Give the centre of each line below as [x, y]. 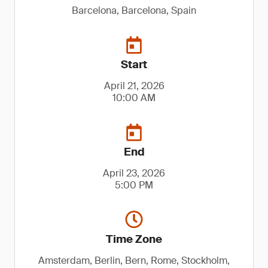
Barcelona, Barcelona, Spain [134, 10]
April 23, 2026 [134, 173]
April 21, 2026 [134, 86]
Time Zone [134, 239]
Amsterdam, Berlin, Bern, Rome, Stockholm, [134, 261]
